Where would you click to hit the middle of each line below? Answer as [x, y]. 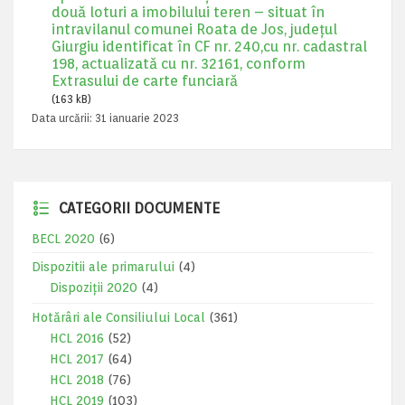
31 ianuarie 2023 [137, 118]
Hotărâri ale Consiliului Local [118, 317]
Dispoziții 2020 [94, 287]
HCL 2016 [77, 338]
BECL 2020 [63, 239]
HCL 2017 [77, 359]
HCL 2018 [77, 380]
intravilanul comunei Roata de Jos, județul [194, 29]
